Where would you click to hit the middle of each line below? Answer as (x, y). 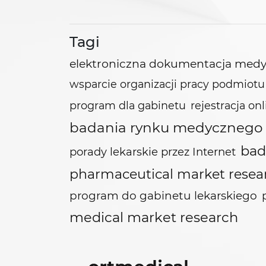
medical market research (154, 217)
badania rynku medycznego (166, 128)
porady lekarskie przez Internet (153, 152)
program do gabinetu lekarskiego (163, 196)
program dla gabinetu (128, 105)
